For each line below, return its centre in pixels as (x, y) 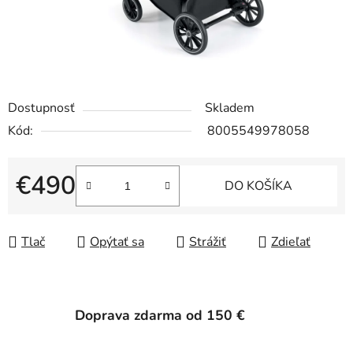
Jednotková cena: (63, 211)
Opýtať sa (117, 242)
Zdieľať (291, 242)
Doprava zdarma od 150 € (160, 316)
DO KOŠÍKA (258, 186)
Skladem (230, 108)
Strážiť (208, 242)
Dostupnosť (41, 108)
